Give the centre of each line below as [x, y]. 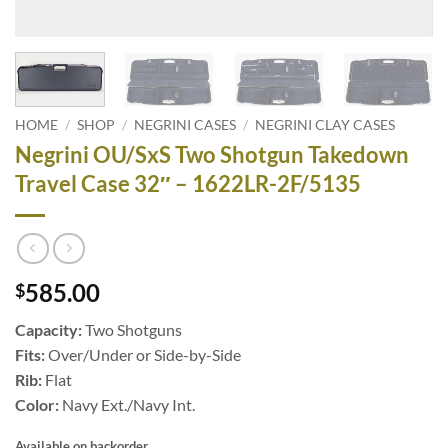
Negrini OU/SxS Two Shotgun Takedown [212, 155]
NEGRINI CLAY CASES [325, 125]
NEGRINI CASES [185, 125]
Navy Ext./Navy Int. [127, 404]
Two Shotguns [132, 329]
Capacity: [48, 329]
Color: [37, 404]
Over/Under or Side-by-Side [144, 354]
